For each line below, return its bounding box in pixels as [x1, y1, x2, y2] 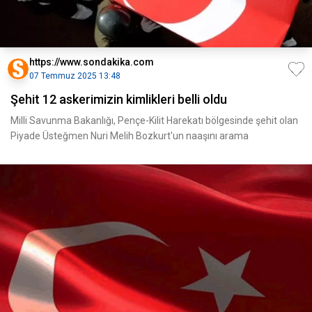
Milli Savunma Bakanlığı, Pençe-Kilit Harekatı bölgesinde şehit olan [10, 115, 298, 126]
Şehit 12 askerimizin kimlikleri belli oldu [10, 92, 227, 107]
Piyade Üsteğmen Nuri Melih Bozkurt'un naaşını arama [10, 130, 249, 141]
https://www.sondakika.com [29, 56, 154, 68]
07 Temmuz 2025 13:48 [29, 71, 120, 81]
